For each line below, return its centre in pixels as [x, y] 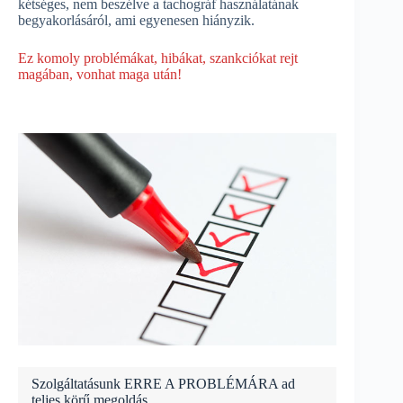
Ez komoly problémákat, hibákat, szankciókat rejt [158, 58]
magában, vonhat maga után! [100, 74]
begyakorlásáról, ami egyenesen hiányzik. [136, 20]
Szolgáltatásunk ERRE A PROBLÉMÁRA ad [163, 383]
